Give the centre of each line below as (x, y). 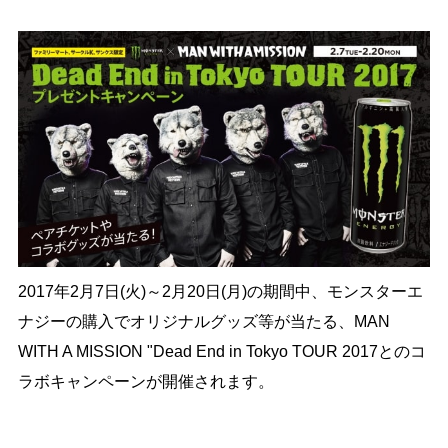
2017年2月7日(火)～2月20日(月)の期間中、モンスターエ (220, 291)
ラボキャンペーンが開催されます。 (145, 381)
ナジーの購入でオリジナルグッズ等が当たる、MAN (203, 321)
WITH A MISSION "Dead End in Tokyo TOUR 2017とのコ (221, 351)
